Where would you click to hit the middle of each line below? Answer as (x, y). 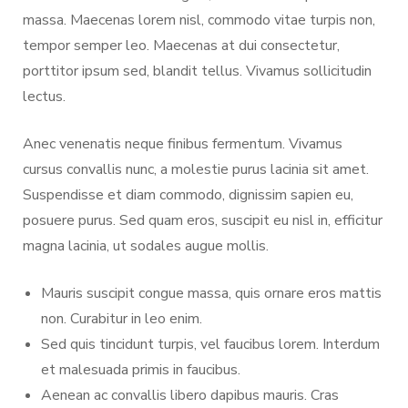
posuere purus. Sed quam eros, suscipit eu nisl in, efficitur (203, 220)
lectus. (44, 96)
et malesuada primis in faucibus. (141, 369)
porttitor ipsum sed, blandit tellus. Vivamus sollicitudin (197, 71)
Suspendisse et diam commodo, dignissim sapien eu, (188, 194)
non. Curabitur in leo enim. (122, 318)
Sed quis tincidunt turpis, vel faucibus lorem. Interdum (210, 344)
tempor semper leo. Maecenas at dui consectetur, (181, 45)
